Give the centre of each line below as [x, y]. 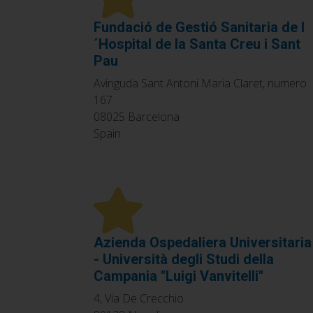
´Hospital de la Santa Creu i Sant [197, 44]
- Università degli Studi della [184, 259]
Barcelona [154, 116]
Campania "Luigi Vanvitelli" [179, 276]
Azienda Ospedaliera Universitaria [203, 242]
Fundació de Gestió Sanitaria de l [199, 27]
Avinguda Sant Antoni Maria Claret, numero [200, 83]
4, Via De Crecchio [139, 298]
